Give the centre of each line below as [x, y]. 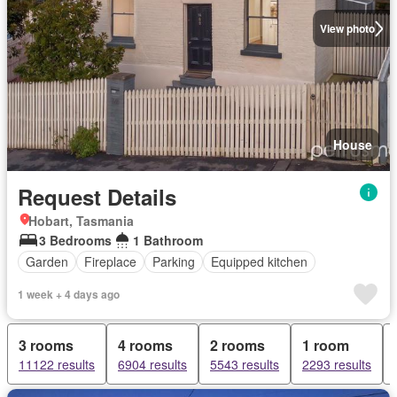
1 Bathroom [168, 240]
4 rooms [145, 345]
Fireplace [110, 261]
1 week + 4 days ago [69, 294]
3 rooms [46, 345]
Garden [47, 261]
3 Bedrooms [75, 240]
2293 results [337, 364]
